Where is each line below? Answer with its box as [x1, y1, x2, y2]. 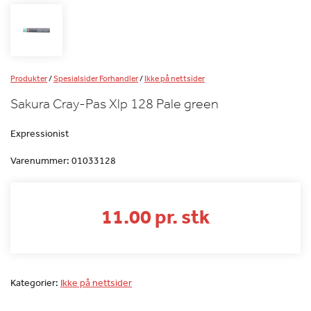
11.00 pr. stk [101, 204, 210, 229]
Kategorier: [10, 276, 60, 289]
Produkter [10, 73, 47, 85]
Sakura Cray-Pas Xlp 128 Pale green [10, 96, 219, 112]
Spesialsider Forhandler [53, 73, 138, 85]
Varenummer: [10, 154, 72, 167]
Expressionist [10, 127, 69, 140]
